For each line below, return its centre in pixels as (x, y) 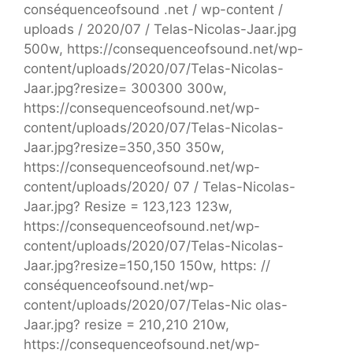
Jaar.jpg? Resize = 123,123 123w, (128, 207)
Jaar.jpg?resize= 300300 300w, (125, 89)
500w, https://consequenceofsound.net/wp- (163, 49)
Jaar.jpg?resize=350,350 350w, (124, 148)
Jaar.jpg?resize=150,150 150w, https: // (147, 266)
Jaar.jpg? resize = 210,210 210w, (126, 325)
